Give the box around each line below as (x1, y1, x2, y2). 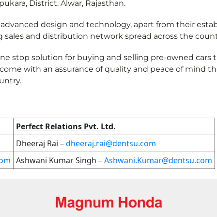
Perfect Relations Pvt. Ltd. (16, 121, 116, 132)
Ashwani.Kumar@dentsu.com (104, 155, 212, 166)
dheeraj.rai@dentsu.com (66, 138, 156, 149)
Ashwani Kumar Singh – (16, 155, 104, 166)
